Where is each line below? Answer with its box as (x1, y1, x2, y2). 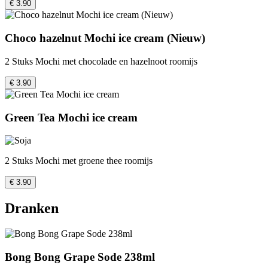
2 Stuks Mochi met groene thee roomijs (5, 156, 153, 166)
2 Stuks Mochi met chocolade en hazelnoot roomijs (5, 56, 197, 66)
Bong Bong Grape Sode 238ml (5, 250, 155, 263)
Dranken (5, 200, 59, 217)
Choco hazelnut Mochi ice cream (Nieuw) (5, 32, 205, 45)
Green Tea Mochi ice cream (5, 111, 138, 124)
